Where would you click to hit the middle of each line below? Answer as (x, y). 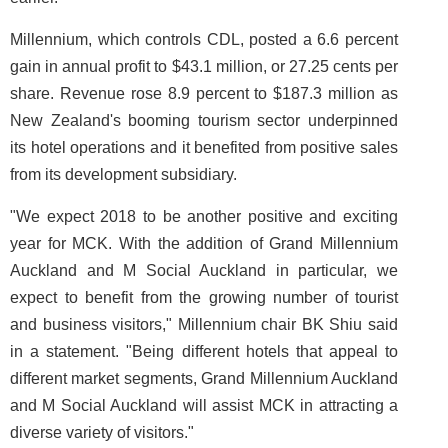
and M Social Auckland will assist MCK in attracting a (204, 405)
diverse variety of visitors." (102, 432)
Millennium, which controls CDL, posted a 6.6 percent (204, 39)
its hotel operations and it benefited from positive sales (204, 147)
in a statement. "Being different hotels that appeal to (204, 351)
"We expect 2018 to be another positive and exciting (204, 216)
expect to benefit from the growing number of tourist (204, 297)
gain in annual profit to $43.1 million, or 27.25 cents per (204, 66)
